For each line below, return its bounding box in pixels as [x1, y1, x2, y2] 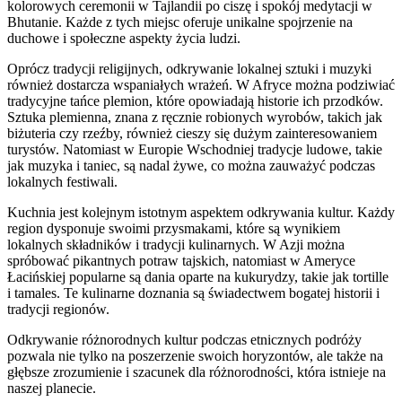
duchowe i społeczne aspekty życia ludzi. [7, 31, 240, 47]
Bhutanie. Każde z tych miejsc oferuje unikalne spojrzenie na [7, 14, 353, 31]
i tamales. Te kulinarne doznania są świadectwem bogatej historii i [7, 285, 380, 301]
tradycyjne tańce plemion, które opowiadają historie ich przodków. [7, 93, 383, 109]
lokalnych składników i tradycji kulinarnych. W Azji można [7, 237, 345, 253]
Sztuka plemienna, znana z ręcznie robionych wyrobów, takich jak [7, 109, 382, 126]
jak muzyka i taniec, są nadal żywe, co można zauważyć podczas [7, 158, 375, 174]
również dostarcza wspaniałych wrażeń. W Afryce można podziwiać [7, 77, 395, 93]
